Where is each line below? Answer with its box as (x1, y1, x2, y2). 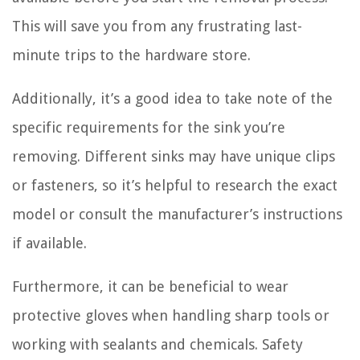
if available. (12, 234, 87, 252)
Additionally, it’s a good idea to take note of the (12, 89, 333, 107)
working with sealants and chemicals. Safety (12, 335, 303, 353)
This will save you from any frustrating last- (12, 17, 302, 35)
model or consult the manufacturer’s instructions (12, 205, 342, 223)
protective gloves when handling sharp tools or (12, 306, 329, 324)
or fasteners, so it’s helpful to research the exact (12, 176, 337, 194)
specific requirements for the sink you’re (12, 118, 285, 136)
